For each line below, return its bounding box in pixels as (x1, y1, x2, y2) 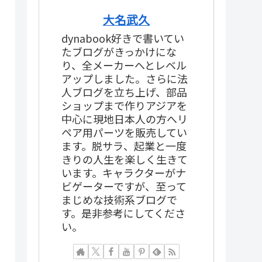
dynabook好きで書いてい (61, 30, 184, 46)
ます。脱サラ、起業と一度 (61, 138, 187, 154)
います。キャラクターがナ (61, 165, 186, 181)
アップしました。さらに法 (61, 71, 188, 87)
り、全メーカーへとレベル (61, 57, 187, 73)
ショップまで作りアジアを (61, 98, 187, 113)
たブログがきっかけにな (61, 44, 177, 60)
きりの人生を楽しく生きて (61, 151, 188, 167)
